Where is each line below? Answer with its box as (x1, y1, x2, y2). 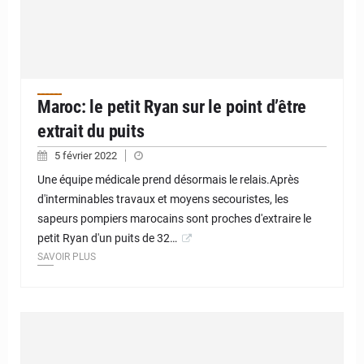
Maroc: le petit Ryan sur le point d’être (37, 96, 307, 117)
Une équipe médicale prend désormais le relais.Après (37, 172, 299, 186)
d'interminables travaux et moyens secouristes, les (37, 192, 288, 206)
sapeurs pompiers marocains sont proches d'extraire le (37, 211, 311, 225)
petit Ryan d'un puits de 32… (37, 231, 177, 245)
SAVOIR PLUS (37, 250, 96, 262)
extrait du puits (37, 120, 145, 141)
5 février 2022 (54, 149, 119, 162)
